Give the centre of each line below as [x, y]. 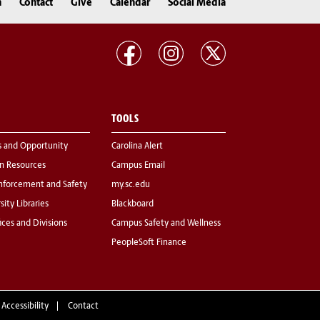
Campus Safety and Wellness [166, 224]
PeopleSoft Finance [149, 243]
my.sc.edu [131, 185]
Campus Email [138, 166]
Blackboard [132, 205]
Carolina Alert [137, 147]
